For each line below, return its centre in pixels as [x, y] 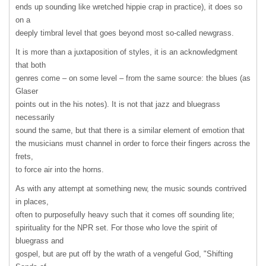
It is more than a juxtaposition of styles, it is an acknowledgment [126, 52]
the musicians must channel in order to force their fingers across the [133, 143]
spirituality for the [46, 228]
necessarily [35, 117]
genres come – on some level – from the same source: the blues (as [133, 78]
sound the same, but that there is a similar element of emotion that [130, 130]
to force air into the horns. [60, 170]
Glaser [27, 91]
